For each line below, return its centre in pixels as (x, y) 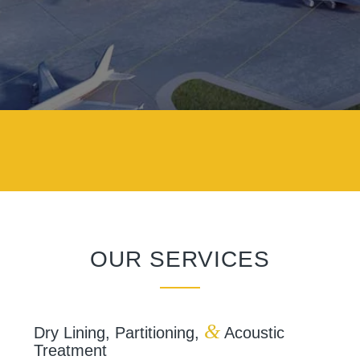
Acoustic (252, 333)
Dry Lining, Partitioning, (119, 333)
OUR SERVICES (180, 259)
